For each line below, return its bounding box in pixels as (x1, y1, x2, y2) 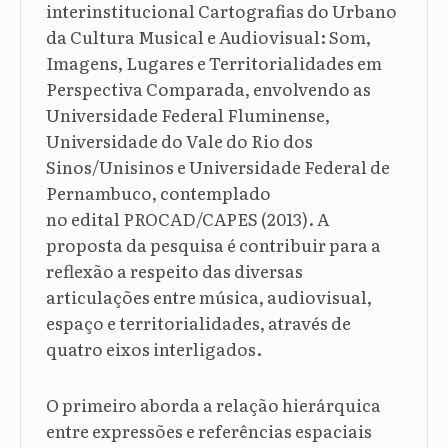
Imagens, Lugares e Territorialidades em (45, 49, 382, 75)
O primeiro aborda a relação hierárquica (45, 391, 381, 417)
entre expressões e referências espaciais (45, 417, 372, 443)
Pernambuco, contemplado (45, 179, 271, 205)
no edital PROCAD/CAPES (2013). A (45, 205, 329, 231)
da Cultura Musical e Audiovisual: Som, (45, 23, 371, 49)
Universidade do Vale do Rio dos (45, 127, 313, 153)
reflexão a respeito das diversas (45, 257, 303, 283)
